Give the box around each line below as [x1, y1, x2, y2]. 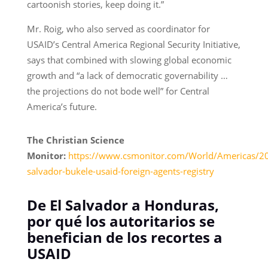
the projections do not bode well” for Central [26, 84, 209, 97]
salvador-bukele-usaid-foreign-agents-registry [26, 165, 214, 177]
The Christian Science [26, 133, 124, 146]
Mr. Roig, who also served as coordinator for [26, 22, 210, 35]
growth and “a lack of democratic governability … [26, 69, 228, 81]
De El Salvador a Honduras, [26, 194, 219, 215]
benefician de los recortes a [26, 227, 223, 247]
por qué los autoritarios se [26, 211, 215, 231]
